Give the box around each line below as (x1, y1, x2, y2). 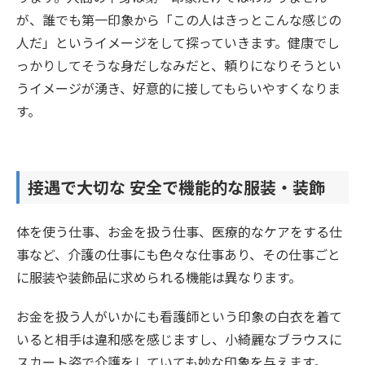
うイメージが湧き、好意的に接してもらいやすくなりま (16, 77, 341, 98)
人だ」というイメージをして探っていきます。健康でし (16, 32, 340, 52)
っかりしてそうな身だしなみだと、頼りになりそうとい (16, 55, 341, 75)
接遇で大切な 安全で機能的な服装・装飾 (28, 174, 325, 199)
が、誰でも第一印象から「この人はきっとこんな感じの (16, 9, 341, 29)
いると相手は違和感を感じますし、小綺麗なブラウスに (16, 328, 342, 349)
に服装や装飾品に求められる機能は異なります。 (16, 266, 301, 287)
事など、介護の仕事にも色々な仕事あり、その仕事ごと (16, 244, 341, 264)
